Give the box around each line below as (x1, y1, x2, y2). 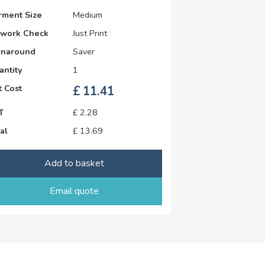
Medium (72, 8, 102, 21)
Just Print (72, 27, 107, 39)
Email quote (50, 184, 99, 198)
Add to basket (44, 156, 105, 170)
